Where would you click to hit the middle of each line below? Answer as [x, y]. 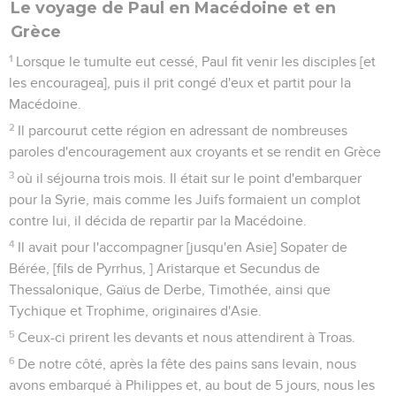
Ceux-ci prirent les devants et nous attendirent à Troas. [187, 337]
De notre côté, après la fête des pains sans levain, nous [187, 364]
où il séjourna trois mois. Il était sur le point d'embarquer [190, 178]
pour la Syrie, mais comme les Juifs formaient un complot [185, 199]
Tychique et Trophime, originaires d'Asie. [135, 311]
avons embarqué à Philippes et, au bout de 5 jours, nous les [192, 385]
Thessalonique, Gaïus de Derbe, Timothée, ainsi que [170, 289]
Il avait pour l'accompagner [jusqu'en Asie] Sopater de [183, 247]
